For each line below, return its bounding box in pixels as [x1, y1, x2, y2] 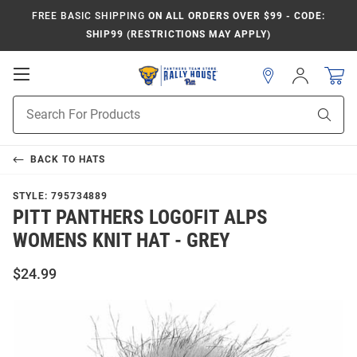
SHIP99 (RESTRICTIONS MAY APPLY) [86, 29, 271, 40]
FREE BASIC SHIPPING [32, 10, 145, 22]
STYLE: [13, 190, 51, 202]
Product [13, 97, 53, 110]
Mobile [29, 81, 76, 97]
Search [13, 114, 47, 127]
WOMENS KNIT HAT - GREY [13, 229, 230, 252]
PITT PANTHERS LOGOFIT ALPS [13, 206, 268, 229]
